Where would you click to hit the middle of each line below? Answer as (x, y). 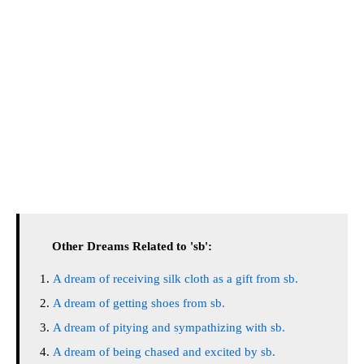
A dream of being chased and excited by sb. (164, 352)
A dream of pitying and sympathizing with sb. (169, 327)
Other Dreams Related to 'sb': (132, 246)
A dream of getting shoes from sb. (139, 303)
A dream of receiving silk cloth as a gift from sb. (175, 279)
